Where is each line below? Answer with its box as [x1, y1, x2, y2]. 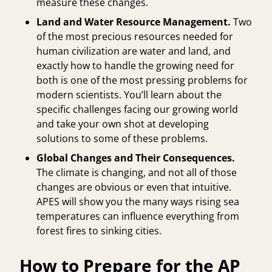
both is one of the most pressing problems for [36, 73, 248, 87]
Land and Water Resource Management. [36, 15, 231, 29]
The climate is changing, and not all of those [36, 165, 237, 179]
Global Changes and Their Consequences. [36, 151, 235, 165]
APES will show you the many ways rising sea [36, 194, 239, 208]
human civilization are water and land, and [36, 44, 231, 58]
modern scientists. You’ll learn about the [36, 87, 222, 101]
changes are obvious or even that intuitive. [36, 180, 231, 194]
